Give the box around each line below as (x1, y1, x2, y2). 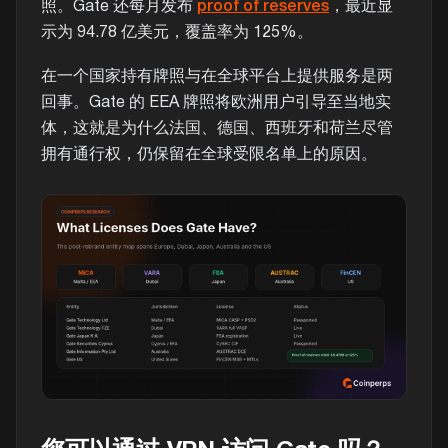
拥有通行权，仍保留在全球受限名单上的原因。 (41, 147, 377, 162)
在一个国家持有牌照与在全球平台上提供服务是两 (41, 69, 393, 84)
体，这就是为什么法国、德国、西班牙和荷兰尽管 (41, 121, 393, 136)
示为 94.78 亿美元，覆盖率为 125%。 (41, 25, 313, 40)
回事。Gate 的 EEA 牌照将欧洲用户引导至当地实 (41, 95, 391, 110)
